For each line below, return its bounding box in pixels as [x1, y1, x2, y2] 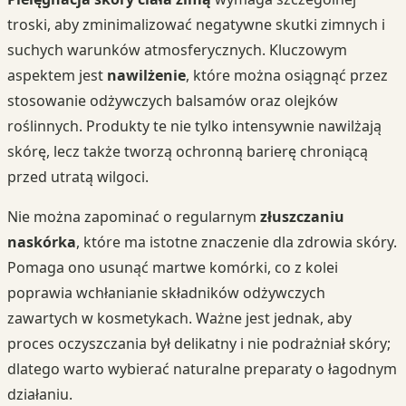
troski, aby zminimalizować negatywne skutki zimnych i [7, 14, 385, 34]
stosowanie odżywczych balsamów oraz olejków [7, 90, 338, 111]
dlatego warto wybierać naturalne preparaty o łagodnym [7, 358, 397, 379]
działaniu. [7, 383, 72, 404]
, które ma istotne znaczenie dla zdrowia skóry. [76, 231, 397, 252]
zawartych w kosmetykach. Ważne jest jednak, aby [7, 307, 352, 328]
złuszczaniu [260, 206, 344, 227]
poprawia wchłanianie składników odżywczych [7, 282, 325, 303]
